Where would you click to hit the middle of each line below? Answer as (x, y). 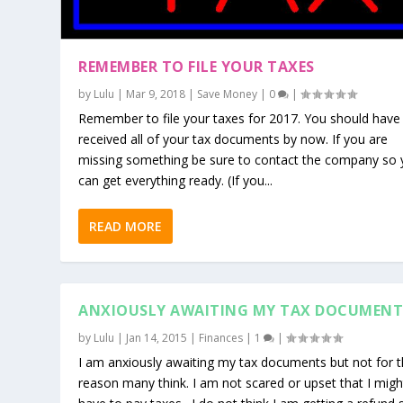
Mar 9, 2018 (156, 94)
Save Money (228, 94)
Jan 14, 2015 (157, 337)
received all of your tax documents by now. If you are (233, 139)
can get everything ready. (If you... (176, 180)
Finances (221, 337)
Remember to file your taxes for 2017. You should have (240, 118)
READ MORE (126, 226)
